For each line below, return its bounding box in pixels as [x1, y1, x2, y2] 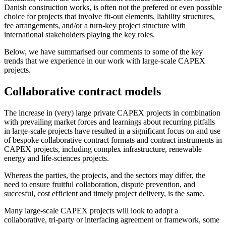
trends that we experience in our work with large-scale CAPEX [4, 56, 205, 65]
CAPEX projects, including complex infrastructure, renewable [4, 144, 202, 153]
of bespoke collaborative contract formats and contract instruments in [4, 135, 222, 144]
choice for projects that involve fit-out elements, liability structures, [4, 12, 215, 21]
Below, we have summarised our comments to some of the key [4, 47, 203, 56]
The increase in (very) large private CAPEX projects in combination [4, 108, 220, 117]
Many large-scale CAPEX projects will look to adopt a [4, 206, 178, 215]
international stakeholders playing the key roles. [4, 30, 155, 39]
